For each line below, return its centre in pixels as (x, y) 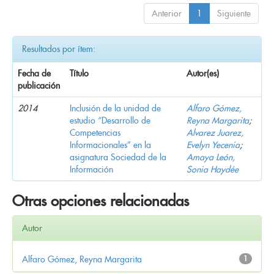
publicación (39, 85)
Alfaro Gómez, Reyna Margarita (82, 259)
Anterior (167, 13)
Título (79, 73)
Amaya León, (211, 157)
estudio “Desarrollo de (110, 120)
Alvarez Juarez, (215, 132)
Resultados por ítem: (59, 49)
